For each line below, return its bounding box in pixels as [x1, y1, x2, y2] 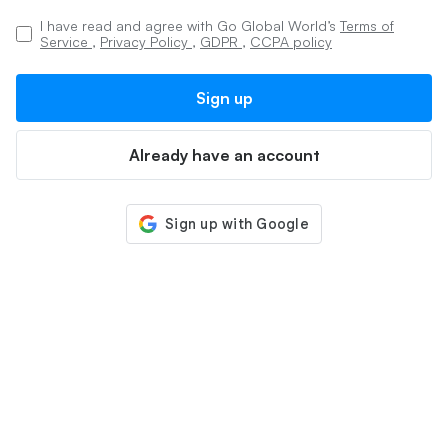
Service [40, 33, 92, 50]
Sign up [195, 88, 253, 108]
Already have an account [128, 145, 320, 165]
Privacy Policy [100, 33, 192, 50]
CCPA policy [250, 33, 332, 50]
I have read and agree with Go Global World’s [40, 17, 340, 34]
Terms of [340, 17, 394, 34]
